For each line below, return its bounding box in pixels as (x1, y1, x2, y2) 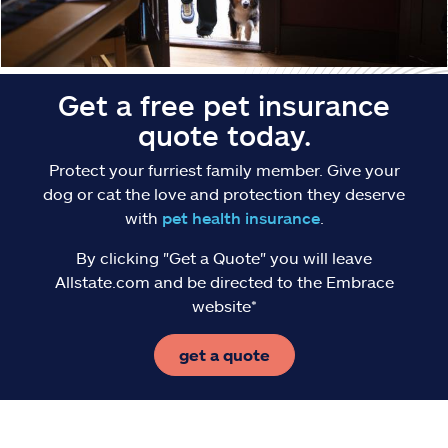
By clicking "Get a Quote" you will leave (76, 247, 372, 267)
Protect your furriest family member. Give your (48, 159, 400, 179)
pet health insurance (161, 207, 320, 227)
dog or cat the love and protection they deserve (43, 183, 405, 203)
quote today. (137, 117, 311, 152)
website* (191, 295, 257, 315)
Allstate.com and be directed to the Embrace (54, 271, 394, 291)
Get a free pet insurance (58, 87, 390, 122)
